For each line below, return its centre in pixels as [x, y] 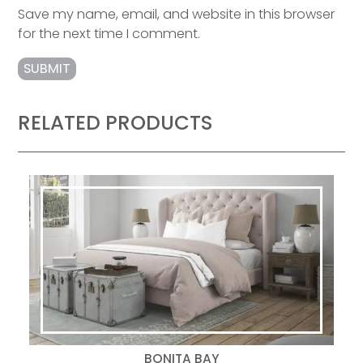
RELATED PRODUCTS [115, 123]
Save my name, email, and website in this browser [177, 15]
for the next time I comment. [109, 34]
